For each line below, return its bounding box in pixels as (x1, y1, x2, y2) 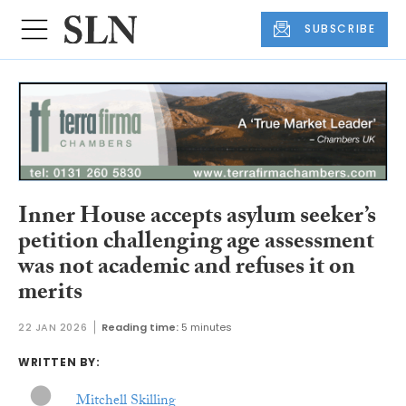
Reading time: (101, 319, 179, 334)
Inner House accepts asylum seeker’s (18, 198, 376, 239)
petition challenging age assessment (18, 224, 374, 265)
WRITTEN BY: (18, 353, 101, 370)
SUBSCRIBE (304, 21, 376, 37)
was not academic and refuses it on (18, 249, 355, 290)
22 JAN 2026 (18, 319, 88, 334)
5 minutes (181, 319, 233, 334)
